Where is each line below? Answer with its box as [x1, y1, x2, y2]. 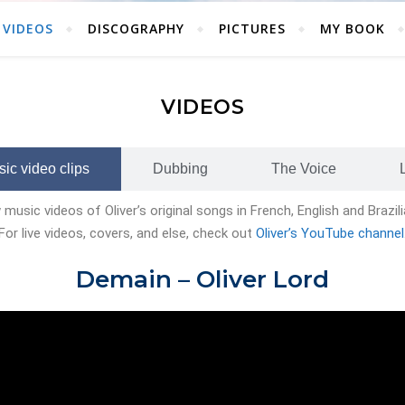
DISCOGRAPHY [87, 20, 184, 37]
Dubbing [152, 161, 208, 176]
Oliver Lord [196, 265, 329, 294]
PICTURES [218, 20, 286, 37]
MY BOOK [319, 20, 385, 37]
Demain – [76, 265, 196, 294]
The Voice [270, 161, 336, 176]
